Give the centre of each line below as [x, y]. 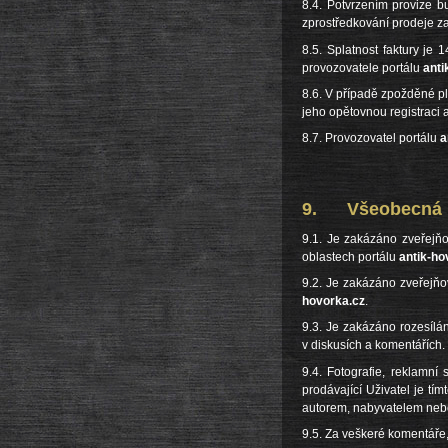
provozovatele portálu [362, 67]
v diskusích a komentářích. [373, 345]
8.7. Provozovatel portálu [371, 138]
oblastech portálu [350, 256]
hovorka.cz [333, 300]
